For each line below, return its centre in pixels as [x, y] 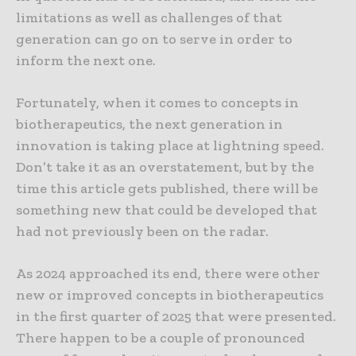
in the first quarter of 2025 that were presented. [176, 317]
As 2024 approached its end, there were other [168, 274]
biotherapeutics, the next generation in [149, 124]
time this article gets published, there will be [167, 189]
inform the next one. [86, 61]
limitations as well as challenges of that [149, 18]
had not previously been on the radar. [142, 232]
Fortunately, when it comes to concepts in [157, 103]
